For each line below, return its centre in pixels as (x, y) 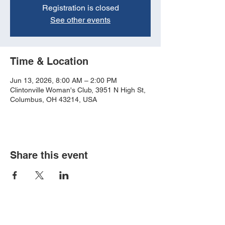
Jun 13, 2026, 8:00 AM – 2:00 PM (64, 81)
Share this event (49, 155)
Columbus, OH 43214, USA (53, 100)
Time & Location (49, 62)
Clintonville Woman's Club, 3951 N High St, (78, 90)
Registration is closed (80, 8)
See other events (80, 20)
